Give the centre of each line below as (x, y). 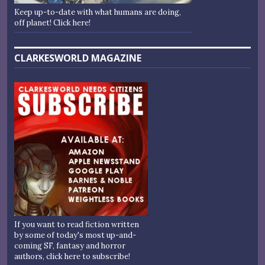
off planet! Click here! (52, 23)
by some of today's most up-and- (75, 235)
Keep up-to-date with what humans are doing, (98, 12)
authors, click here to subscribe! (72, 257)
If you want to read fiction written (77, 225)
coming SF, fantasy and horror (70, 246)
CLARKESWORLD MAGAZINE (78, 58)
